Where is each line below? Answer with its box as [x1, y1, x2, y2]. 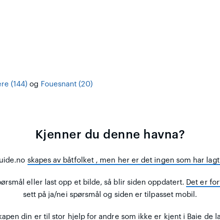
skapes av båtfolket [27, 157, 96, 164]
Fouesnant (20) [40, 81, 93, 88]
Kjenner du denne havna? [35, 129, 185, 140]
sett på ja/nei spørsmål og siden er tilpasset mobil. [23, 191, 197, 198]
